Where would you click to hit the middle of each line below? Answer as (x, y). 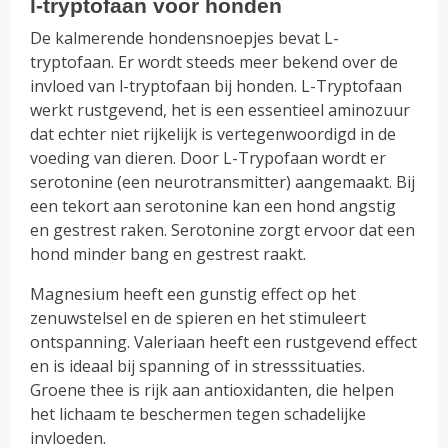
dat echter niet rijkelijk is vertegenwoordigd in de (213, 133)
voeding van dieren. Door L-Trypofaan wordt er (208, 157)
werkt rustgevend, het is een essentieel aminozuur (220, 109)
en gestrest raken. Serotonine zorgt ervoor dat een (223, 229)
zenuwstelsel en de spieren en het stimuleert (198, 317)
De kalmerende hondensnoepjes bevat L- (185, 37)
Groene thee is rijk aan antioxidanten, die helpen (212, 389)
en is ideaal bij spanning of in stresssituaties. (198, 365)
